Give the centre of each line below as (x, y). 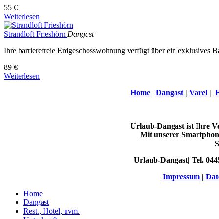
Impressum (182, 177)
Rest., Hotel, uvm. (52, 211)
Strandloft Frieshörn (36, 34)
